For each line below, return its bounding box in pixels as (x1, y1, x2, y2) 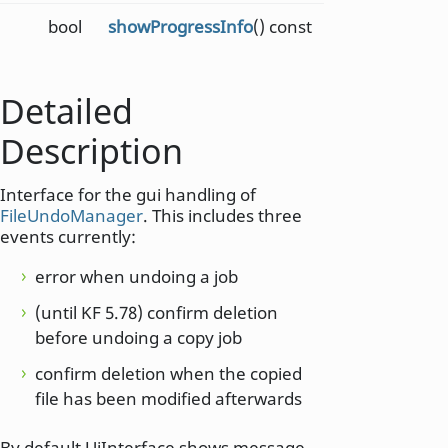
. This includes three (143, 204, 302, 228)
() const (252, 14, 312, 38)
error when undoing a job (35, 265, 238, 289)
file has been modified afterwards (35, 387, 302, 411)
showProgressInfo (107, 14, 253, 38)
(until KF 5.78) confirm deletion (35, 301, 278, 325)
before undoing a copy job (35, 326, 242, 350)
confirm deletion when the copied (35, 362, 302, 386)
